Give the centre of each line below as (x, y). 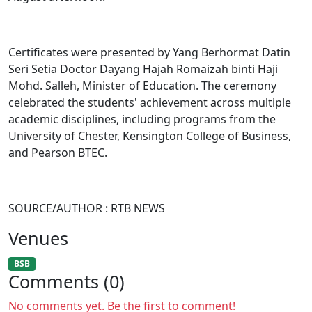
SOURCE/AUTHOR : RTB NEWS (87, 208)
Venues (38, 238)
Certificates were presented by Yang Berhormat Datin (149, 52)
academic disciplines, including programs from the (142, 119)
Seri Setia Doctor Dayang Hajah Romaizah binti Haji (143, 69)
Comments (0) (67, 282)
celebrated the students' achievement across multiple (150, 102)
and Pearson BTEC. (58, 153)
